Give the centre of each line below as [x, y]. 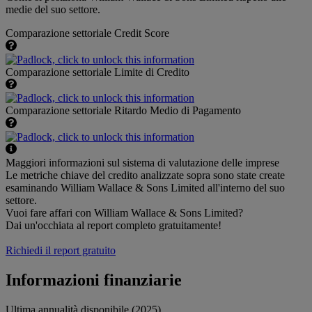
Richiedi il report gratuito [61, 251]
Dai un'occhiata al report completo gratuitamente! [114, 226]
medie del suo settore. [53, 10]
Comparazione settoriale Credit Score [87, 33]
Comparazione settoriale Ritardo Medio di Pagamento [123, 111]
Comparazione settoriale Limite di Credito [97, 72]
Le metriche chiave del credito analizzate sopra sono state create [145, 175]
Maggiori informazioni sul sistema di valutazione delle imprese [142, 163]
